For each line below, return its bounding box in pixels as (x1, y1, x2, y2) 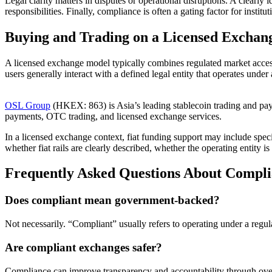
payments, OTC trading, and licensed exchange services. (5, 110, 222, 121)
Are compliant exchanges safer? (5, 240, 162, 254)
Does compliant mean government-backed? (5, 194, 220, 207)
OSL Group (5, 100, 50, 110)
